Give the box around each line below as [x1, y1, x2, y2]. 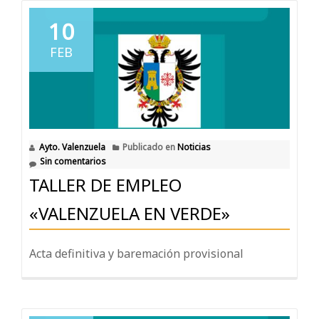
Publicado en [122, 141, 177, 154]
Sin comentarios [40, 155, 106, 168]
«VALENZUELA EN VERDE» [29, 202, 230, 226]
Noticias [177, 141, 211, 154]
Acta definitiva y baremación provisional [29, 246, 244, 262]
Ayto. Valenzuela [39, 141, 105, 154]
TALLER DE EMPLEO [29, 173, 182, 197]
